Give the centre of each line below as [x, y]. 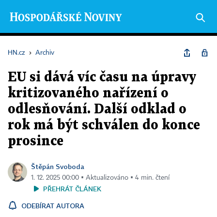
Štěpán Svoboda [58, 166]
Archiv [45, 53]
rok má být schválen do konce [104, 125]
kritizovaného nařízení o [88, 93]
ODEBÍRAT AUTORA [53, 206]
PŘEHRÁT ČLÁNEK [72, 189]
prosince [36, 141]
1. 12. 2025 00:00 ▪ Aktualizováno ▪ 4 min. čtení [100, 178]
